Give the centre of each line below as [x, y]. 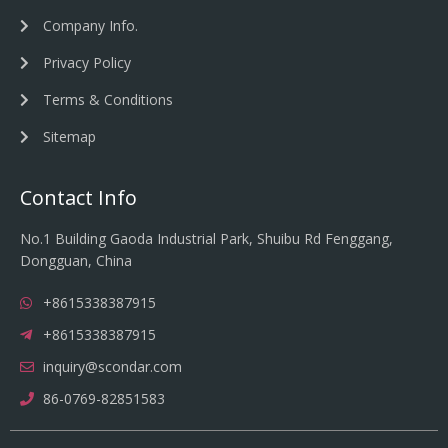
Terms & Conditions [107, 99]
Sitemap [69, 136]
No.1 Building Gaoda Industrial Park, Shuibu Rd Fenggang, [206, 238]
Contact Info [78, 197]
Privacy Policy [86, 62]
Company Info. [90, 25]
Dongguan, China [76, 260]
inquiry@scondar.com [112, 366]
